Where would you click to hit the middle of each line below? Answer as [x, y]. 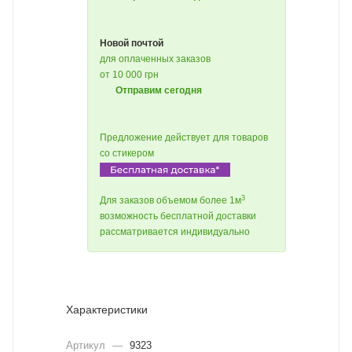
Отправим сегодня [159, 90]
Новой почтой [132, 43]
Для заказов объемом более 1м [170, 201]
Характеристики [107, 310]
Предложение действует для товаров [184, 137]
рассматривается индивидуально [175, 232]
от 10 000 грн [129, 75]
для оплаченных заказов [155, 59]
